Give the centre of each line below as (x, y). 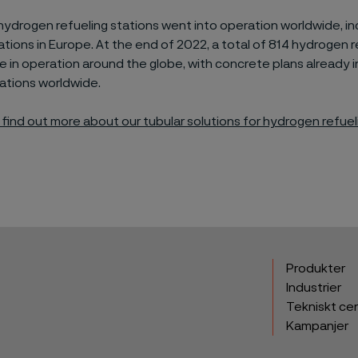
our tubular (154, 121)
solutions (215, 121)
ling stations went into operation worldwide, (217, 26)
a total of (240, 45)
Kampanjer (318, 326)
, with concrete (226, 64)
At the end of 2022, (153, 45)
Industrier (314, 288)
